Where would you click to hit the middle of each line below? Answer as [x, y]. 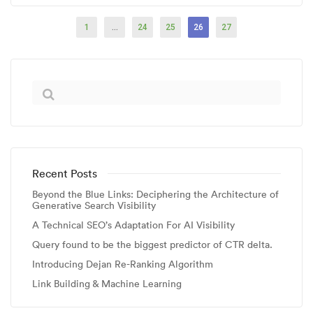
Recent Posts [65, 173]
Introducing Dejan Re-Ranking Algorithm [123, 264]
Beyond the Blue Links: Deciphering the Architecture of [155, 194]
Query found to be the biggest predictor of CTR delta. [152, 245]
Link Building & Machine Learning [107, 284]
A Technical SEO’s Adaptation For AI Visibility [133, 225]
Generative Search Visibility [94, 205]
